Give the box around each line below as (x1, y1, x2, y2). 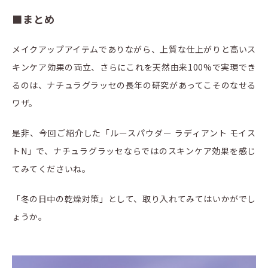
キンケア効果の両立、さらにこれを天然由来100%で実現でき (12, 61, 256, 74)
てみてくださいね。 (12, 163, 91, 175)
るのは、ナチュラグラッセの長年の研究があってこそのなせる (12, 79, 256, 92)
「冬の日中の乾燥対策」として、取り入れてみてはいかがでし (12, 193, 256, 205)
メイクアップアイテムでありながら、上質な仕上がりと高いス (12, 43, 256, 56)
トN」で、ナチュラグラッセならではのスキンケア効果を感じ (12, 145, 256, 157)
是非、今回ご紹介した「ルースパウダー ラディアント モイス (12, 127, 256, 139)
